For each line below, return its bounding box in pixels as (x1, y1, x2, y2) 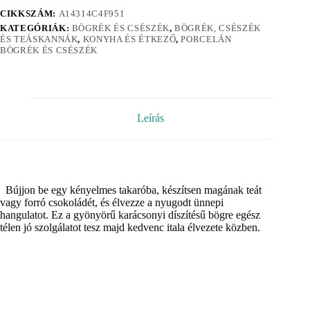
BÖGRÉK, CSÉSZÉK (174, 22, 261, 33)
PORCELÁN (181, 33, 232, 44)
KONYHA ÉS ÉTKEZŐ (82, 33, 176, 44)
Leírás (136, 112, 164, 125)
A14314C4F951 (58, 8, 125, 19)
